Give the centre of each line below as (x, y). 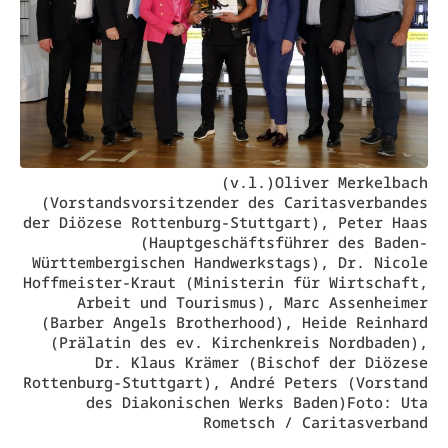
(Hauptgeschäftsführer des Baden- (284, 241)
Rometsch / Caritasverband (315, 421)
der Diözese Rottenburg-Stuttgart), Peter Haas (225, 221)
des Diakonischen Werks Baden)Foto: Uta (257, 401)
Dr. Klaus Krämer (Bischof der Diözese (261, 361)
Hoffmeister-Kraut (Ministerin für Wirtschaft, (225, 281)
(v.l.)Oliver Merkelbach (324, 181)
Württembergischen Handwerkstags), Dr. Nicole (230, 261)
